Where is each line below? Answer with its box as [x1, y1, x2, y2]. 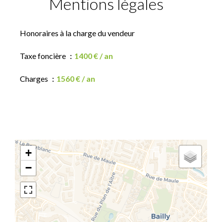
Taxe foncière [20, 51, 67, 60]
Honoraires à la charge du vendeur [20, 28, 135, 38]
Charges [20, 74, 50, 83]
